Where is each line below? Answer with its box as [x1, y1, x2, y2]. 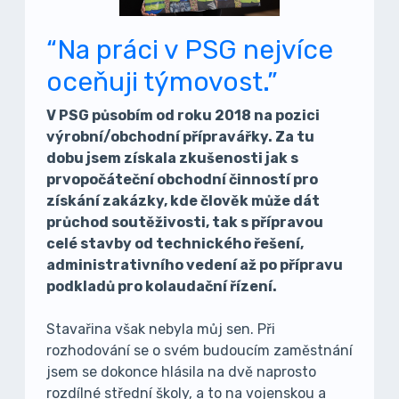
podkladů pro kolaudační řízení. [46, 278, 277, 295]
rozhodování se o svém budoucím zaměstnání [46, 342, 353, 359]
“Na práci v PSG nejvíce [46, 34, 333, 66]
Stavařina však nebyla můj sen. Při [46, 321, 275, 338]
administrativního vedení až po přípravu [46, 256, 343, 273]
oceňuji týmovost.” [46, 66, 278, 98]
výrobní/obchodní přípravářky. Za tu [46, 128, 314, 145]
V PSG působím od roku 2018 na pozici [46, 107, 320, 124]
